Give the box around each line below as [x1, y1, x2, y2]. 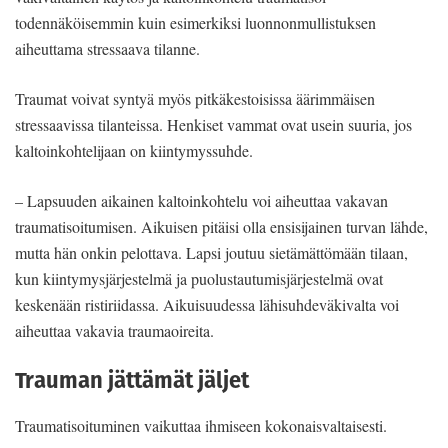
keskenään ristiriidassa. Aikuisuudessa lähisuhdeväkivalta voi [15, 293, 399, 315]
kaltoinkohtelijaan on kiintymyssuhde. [15, 139, 253, 161]
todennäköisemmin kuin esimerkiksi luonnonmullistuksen [15, 11, 376, 33]
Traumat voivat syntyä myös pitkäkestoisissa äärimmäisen [15, 87, 375, 109]
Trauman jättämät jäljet [15, 364, 249, 396]
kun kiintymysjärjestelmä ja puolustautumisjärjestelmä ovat [15, 267, 383, 289]
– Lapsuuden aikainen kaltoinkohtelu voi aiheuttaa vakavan [15, 189, 388, 211]
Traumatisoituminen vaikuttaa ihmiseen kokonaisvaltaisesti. [15, 415, 387, 437]
